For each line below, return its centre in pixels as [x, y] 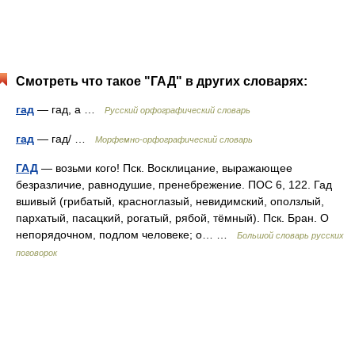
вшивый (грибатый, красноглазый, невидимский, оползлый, [170, 201]
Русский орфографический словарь [177, 110]
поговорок [36, 253]
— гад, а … [69, 109]
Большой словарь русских [290, 235]
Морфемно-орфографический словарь [174, 139]
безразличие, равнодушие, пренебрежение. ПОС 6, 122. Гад [174, 185]
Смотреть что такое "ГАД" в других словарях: [162, 81]
